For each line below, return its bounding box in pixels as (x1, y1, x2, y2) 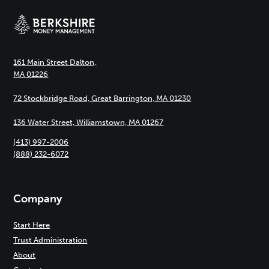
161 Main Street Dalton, (13, 58, 97, 67)
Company (13, 192, 62, 205)
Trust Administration (13, 235, 88, 244)
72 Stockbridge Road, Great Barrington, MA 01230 (13, 94, 192, 103)
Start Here (13, 220, 50, 229)
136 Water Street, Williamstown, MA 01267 (13, 118, 164, 127)
